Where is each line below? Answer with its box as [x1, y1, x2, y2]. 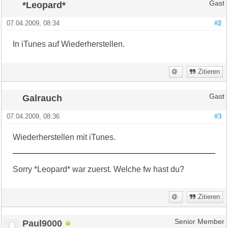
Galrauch [22, 92, 63, 103]
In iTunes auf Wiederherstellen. [13, 39, 125, 48]
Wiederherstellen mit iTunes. [13, 132, 116, 141]
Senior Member [174, 217, 224, 225]
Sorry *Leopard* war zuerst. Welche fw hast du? [13, 164, 185, 174]
